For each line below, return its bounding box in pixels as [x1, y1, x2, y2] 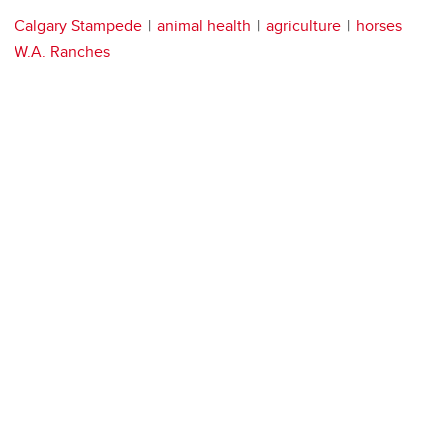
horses [356, 13, 402, 37]
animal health [157, 13, 251, 37]
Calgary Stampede [14, 13, 142, 37]
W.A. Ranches [14, 39, 110, 63]
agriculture [266, 13, 341, 37]
